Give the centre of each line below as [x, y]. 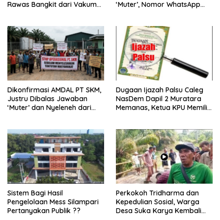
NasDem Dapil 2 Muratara [159, 98]
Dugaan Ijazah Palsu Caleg [160, 90]
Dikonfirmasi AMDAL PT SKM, [54, 90]
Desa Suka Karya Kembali [159, 210]
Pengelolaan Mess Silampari [53, 202]
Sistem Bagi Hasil [35, 193]
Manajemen [27, 116]
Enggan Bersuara [145, 116]
